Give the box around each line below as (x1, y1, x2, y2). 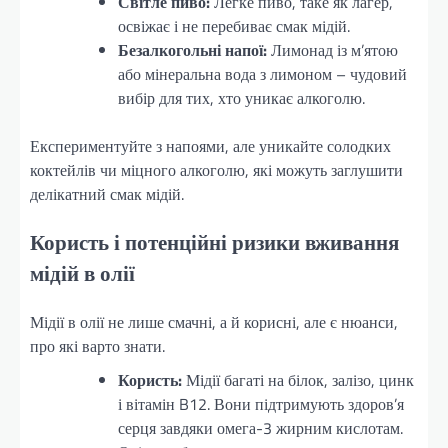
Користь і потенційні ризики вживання (30, 226, 399, 259)
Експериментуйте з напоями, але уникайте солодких (30, 134, 391, 159)
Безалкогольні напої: (118, 38, 267, 63)
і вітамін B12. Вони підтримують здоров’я (118, 391, 404, 416)
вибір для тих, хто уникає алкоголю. (118, 86, 365, 111)
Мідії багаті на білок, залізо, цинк (182, 367, 414, 392)
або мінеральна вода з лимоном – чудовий (118, 62, 407, 87)
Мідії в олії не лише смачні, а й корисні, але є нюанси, (30, 309, 398, 334)
